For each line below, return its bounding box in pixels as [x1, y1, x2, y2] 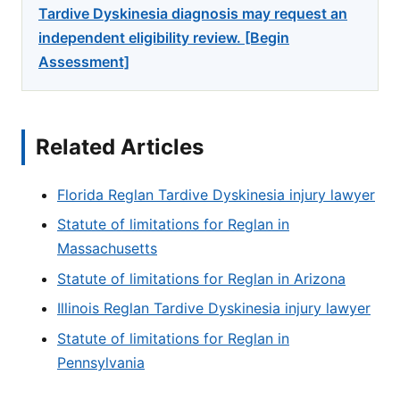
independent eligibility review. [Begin [38, 29, 289, 46]
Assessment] [38, 53, 129, 71]
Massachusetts [57, 239, 157, 258]
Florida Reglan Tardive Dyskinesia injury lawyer [57, 186, 375, 204]
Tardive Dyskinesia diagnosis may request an [38, 4, 347, 22]
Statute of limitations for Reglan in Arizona [57, 269, 346, 287]
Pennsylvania [57, 353, 145, 371]
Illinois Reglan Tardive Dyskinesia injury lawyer [57, 299, 371, 318]
